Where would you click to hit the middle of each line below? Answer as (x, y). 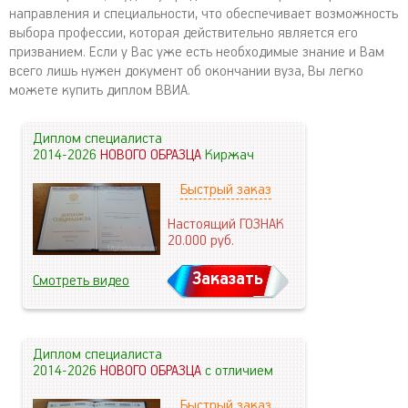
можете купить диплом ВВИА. (100, 91)
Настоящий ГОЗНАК (226, 224)
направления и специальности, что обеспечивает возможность (204, 14)
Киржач (229, 155)
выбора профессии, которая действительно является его (184, 33)
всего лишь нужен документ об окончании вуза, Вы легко (186, 71)
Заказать (227, 279)
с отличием (239, 371)
